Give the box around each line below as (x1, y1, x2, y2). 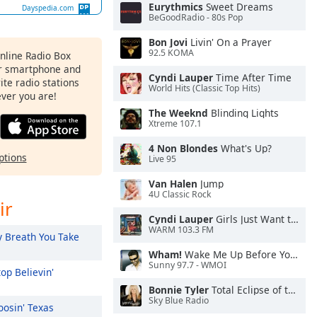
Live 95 (149, 153, 176, 166)
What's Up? (218, 142, 272, 155)
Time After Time (213, 71, 292, 84)
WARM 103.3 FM (149, 224, 214, 236)
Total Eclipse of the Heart (209, 283, 288, 296)
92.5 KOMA (149, 47, 194, 59)
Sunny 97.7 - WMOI (149, 259, 226, 272)
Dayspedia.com (22, 3, 74, 13)
